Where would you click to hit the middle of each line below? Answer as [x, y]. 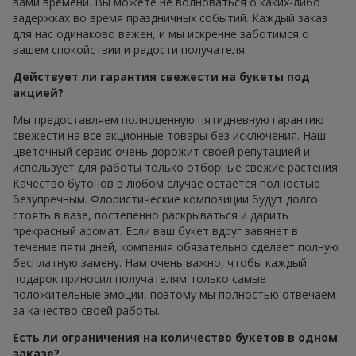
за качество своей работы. [86, 310]
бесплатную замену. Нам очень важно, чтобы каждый [160, 262]
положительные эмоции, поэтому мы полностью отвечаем [174, 294]
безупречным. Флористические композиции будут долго [165, 199]
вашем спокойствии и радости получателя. [130, 49]
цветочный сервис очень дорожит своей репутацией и [161, 151]
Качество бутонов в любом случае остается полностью [166, 183]
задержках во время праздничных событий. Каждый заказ [170, 17]
